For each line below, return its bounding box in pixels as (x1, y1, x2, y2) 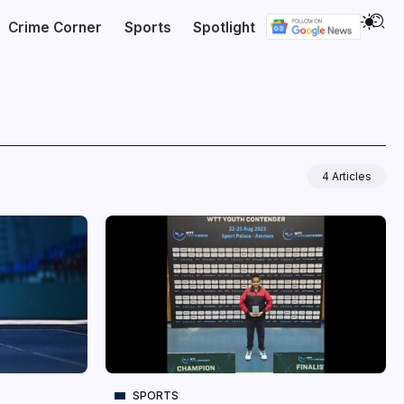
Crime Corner (8, 19, 103, 36)
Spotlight (193, 19, 256, 36)
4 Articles (322, 170, 372, 183)
